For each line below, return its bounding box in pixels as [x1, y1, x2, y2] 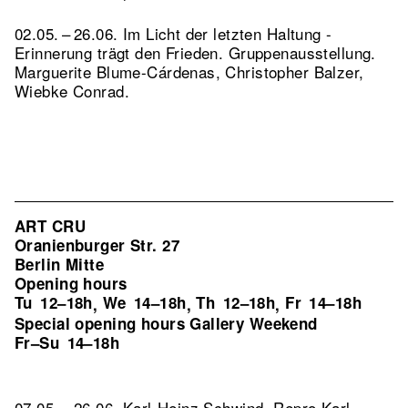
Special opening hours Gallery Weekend [15, 312, 318, 334]
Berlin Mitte [15, 253, 105, 275]
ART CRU [15, 215, 86, 237]
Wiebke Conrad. [15, 79, 129, 102]
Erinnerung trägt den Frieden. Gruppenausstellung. [15, 41, 376, 64]
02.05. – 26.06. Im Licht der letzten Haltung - [15, 22, 332, 45]
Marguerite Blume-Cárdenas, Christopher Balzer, [15, 60, 364, 83]
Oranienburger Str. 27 [15, 234, 179, 256]
